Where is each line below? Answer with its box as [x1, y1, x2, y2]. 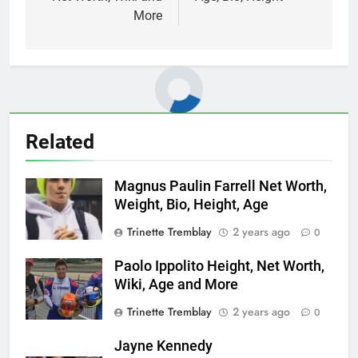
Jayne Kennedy [114, 337, 213, 354]
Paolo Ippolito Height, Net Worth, [114, 257, 324, 274]
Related [26, 129, 94, 153]
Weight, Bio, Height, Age [114, 196, 268, 213]
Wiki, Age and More [114, 276, 238, 292]
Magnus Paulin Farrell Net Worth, [114, 177, 327, 194]
